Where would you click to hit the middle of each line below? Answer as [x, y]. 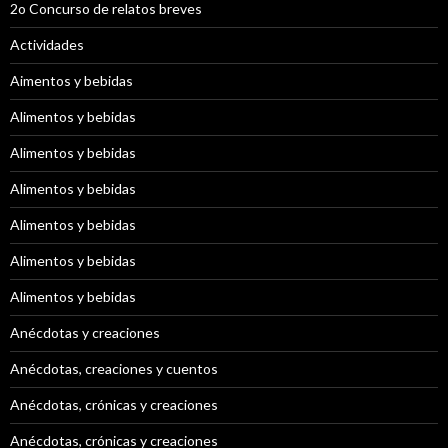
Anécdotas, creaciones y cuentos [114, 368]
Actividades [47, 44]
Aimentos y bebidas [71, 80]
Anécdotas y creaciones [85, 332]
